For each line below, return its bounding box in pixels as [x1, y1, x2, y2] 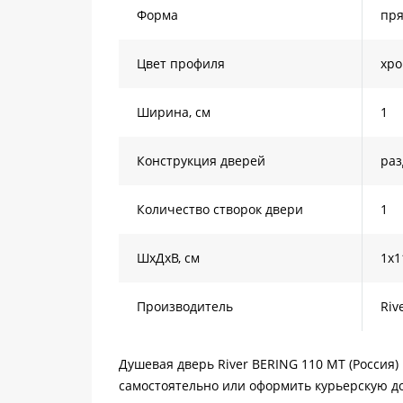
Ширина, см [137, 103, 210, 121]
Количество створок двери [137, 201, 303, 218]
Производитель [137, 298, 233, 315]
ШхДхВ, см [137, 249, 200, 266]
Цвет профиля [137, 55, 225, 72]
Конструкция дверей [137, 152, 265, 169]
